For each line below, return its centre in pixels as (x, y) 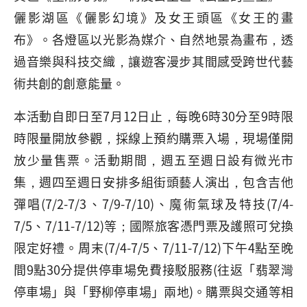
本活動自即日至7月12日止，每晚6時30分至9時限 (153, 116)
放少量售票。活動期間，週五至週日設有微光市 (153, 160)
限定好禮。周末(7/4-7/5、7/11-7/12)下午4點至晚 (153, 247)
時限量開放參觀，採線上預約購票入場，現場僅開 (153, 138)
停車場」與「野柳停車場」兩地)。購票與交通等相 (153, 291)
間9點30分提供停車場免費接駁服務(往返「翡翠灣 (153, 269)
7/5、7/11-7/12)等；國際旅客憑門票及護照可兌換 (153, 225)
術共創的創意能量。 (69, 83)
